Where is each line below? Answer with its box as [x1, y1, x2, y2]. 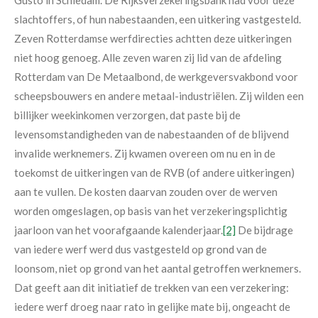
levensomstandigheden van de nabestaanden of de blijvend [14, 127, 289, 141]
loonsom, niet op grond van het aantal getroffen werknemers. [14, 261, 301, 275]
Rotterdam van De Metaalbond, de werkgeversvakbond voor [14, 70, 298, 83]
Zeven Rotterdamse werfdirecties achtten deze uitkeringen [14, 31, 292, 45]
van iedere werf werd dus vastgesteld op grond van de [14, 242, 267, 256]
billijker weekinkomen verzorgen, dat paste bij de [14, 108, 241, 121]
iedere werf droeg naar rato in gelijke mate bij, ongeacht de [14, 300, 290, 313]
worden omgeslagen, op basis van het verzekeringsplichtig [14, 204, 287, 217]
